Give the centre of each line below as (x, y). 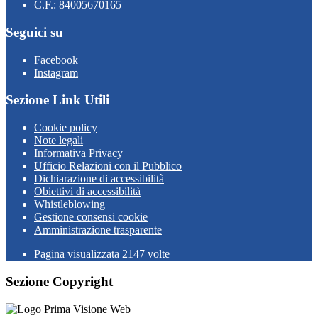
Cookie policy (66, 128)
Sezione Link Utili (57, 100)
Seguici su (34, 32)
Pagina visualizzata (78, 254)
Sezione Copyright (59, 281)
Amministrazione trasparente (98, 230)
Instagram (56, 72)
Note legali (59, 141)
